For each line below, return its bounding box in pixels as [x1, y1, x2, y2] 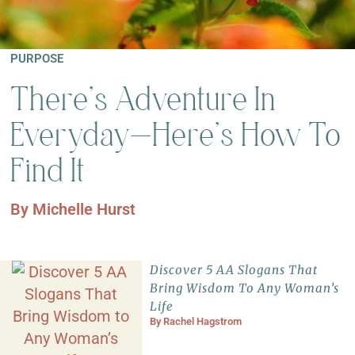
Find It [10, 151, 86, 189]
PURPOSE [10, 52, 64, 67]
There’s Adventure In [10, 80, 277, 118]
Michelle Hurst [32, 200, 136, 219]
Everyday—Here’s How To [10, 116, 342, 154]
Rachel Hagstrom [163, 315, 242, 328]
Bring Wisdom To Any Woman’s [150, 281, 340, 296]
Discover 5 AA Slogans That [150, 262, 319, 278]
